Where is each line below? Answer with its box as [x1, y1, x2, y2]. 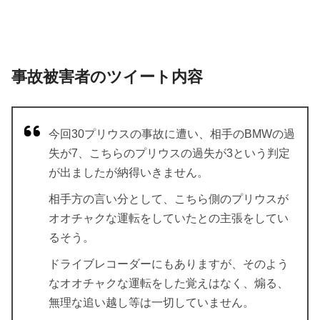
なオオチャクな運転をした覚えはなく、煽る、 [49, 276, 289, 289]
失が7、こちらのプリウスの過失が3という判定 [49, 146, 290, 159]
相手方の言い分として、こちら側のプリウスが [49, 192, 289, 205]
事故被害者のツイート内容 [11, 67, 203, 86]
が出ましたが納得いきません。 [49, 166, 209, 179]
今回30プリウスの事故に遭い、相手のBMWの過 [49, 127, 295, 140]
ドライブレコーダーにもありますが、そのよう [49, 257, 289, 270]
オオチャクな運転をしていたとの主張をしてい [49, 211, 289, 224]
